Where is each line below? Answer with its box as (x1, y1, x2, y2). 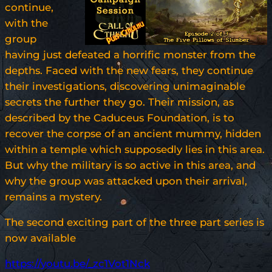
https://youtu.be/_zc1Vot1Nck (5, 257, 150, 270)
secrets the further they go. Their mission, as (5, 96, 234, 109)
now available (5, 232, 76, 245)
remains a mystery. (5, 191, 102, 203)
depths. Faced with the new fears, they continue (5, 64, 253, 77)
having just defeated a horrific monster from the (5, 49, 256, 61)
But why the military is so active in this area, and (5, 159, 256, 172)
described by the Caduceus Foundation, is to (5, 112, 234, 124)
